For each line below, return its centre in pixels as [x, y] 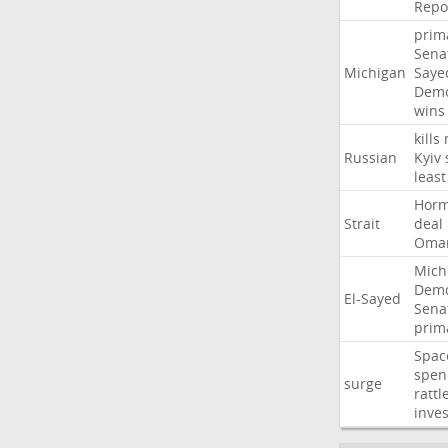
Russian [370, 157]
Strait [361, 223]
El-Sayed [372, 298]
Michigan [374, 72]
